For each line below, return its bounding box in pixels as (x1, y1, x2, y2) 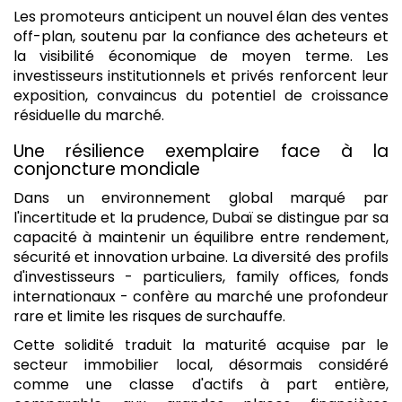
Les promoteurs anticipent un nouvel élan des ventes (13, 5, 389, 27)
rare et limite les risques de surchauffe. (13, 306, 285, 328)
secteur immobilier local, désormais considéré (13, 354, 389, 376)
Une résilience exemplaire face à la (13, 138, 389, 163)
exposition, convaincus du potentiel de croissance (13, 84, 389, 106)
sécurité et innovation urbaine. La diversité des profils (13, 247, 389, 268)
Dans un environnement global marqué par (13, 188, 389, 209)
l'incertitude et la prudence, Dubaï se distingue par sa (13, 207, 389, 229)
